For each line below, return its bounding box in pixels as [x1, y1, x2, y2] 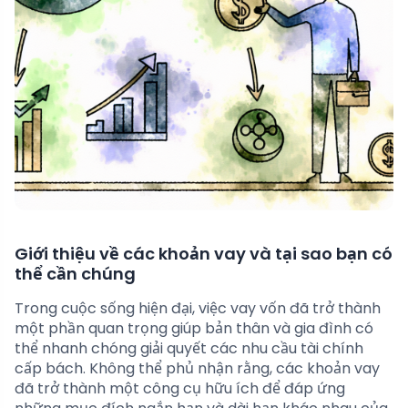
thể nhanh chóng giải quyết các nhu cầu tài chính [15, 338, 363, 360]
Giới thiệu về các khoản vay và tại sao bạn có [15, 242, 393, 266]
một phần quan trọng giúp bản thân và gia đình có [15, 318, 373, 340]
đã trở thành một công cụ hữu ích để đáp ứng [15, 378, 345, 400]
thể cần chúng [15, 262, 136, 286]
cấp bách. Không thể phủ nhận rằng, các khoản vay [15, 358, 380, 380]
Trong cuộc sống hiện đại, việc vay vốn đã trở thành [15, 298, 381, 320]
